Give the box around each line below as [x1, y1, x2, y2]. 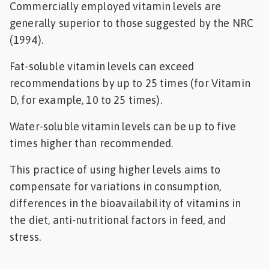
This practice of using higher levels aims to [10, 163, 221, 176]
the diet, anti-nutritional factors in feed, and [10, 213, 226, 226]
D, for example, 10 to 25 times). [10, 93, 162, 106]
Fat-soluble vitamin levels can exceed [10, 59, 195, 73]
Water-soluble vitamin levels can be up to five [10, 119, 236, 133]
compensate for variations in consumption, [10, 180, 222, 193]
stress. [10, 230, 41, 243]
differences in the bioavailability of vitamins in [10, 196, 241, 210]
